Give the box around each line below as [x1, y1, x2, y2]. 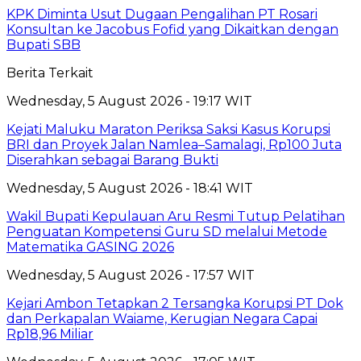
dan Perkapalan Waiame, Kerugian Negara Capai [6, 310, 317, 326]
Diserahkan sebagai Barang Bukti [6, 151, 218, 168]
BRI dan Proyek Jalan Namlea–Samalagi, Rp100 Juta [6, 136, 342, 152]
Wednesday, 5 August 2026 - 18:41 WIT [6, 180, 253, 196]
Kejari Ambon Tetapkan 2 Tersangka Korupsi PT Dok [6, 295, 343, 311]
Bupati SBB [6, 36, 81, 52]
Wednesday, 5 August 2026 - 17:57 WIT [6, 267, 255, 283]
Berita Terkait [6, 64, 93, 81]
